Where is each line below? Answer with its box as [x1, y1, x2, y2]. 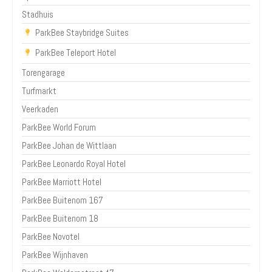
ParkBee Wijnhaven [22, 249, 88, 261]
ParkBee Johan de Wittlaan [22, 140, 117, 152]
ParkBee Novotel [22, 231, 80, 243]
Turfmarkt [22, 85, 56, 97]
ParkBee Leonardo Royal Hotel [22, 158, 126, 170]
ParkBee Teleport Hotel [35, 47, 116, 59]
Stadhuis [22, 8, 53, 20]
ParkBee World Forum [22, 121, 96, 134]
